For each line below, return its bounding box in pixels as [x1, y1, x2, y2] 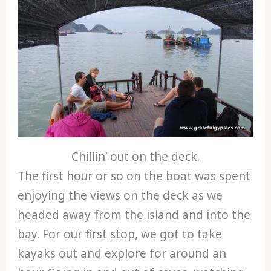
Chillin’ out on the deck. [71, 148, 200, 165]
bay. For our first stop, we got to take [18, 226, 223, 242]
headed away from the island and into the [18, 206, 251, 223]
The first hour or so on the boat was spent [18, 168, 251, 184]
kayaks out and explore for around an [18, 245, 227, 261]
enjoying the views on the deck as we [18, 187, 223, 203]
